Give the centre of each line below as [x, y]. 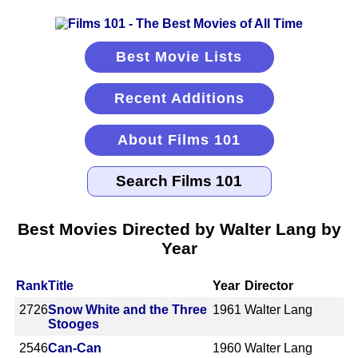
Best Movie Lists [179, 57]
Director [269, 285]
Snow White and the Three [127, 309]
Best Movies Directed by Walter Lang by [179, 229]
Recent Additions [179, 98]
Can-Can [75, 348]
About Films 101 [179, 140]
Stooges [74, 324]
